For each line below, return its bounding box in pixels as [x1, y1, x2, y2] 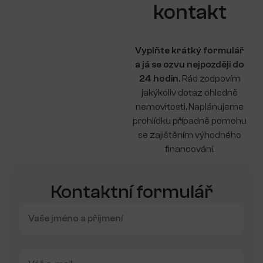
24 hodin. [139, 73, 180, 84]
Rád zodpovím [180, 73, 241, 84]
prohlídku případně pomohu [133, 115, 247, 126]
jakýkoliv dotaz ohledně [141, 87, 238, 98]
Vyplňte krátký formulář [135, 45, 244, 56]
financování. [165, 143, 214, 154]
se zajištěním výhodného [138, 129, 241, 140]
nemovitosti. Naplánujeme [136, 101, 244, 112]
